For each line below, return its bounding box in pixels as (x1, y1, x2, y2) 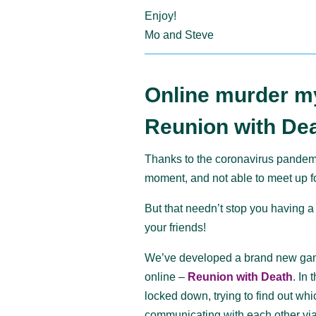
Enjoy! (145, 10, 177, 23)
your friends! (145, 221, 207, 234)
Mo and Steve (145, 29, 214, 42)
